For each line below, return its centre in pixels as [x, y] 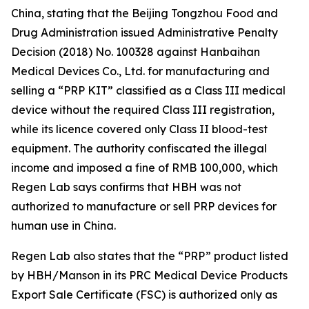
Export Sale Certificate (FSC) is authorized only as [144, 295]
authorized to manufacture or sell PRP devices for [144, 207]
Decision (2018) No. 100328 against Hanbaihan [136, 52]
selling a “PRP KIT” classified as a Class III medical [148, 91]
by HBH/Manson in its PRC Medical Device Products [149, 276]
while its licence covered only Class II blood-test [139, 129]
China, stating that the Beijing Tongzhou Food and [144, 13]
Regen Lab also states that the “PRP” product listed [150, 256]
